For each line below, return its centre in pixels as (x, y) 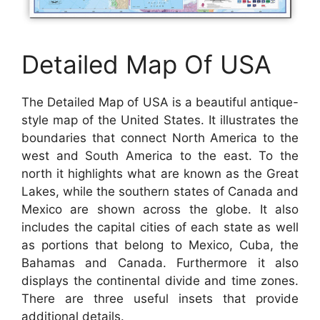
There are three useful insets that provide (160, 298)
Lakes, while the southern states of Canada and (160, 191)
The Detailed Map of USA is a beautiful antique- (160, 102)
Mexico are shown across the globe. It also (160, 209)
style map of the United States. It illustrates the (160, 120)
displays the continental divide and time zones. (160, 280)
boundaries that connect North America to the (160, 137)
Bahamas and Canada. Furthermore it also (160, 262)
